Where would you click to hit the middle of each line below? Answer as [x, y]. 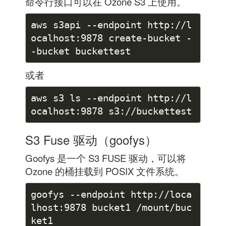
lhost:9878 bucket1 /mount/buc [111, 207]
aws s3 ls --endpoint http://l [111, 98]
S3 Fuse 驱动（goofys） [91, 139]
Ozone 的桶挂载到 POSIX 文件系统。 [105, 171]
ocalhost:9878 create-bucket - [111, 38]
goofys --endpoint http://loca [111, 194]
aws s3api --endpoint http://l [111, 25]
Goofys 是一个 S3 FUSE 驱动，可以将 [106, 158]
